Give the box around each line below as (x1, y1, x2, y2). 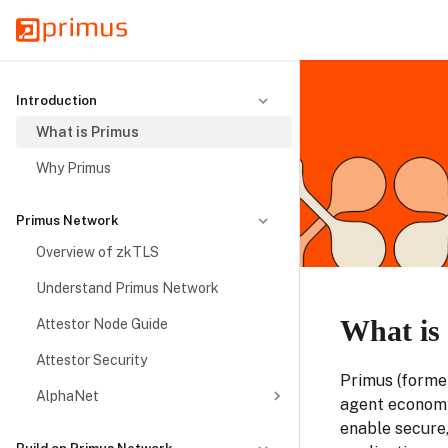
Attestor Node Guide (36, 316, 168, 332)
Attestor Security (36, 352, 147, 368)
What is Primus (36, 124, 139, 140)
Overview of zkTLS (36, 244, 159, 260)
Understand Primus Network (36, 280, 219, 296)
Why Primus (36, 160, 111, 176)
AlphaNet (36, 388, 99, 404)
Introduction (16, 93, 97, 108)
